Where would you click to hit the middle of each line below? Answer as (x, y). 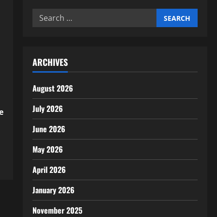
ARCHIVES (50, 62)
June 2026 (49, 129)
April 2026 (49, 170)
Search (45, 15)
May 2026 (47, 149)
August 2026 (53, 88)
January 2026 (53, 190)
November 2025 (57, 210)
